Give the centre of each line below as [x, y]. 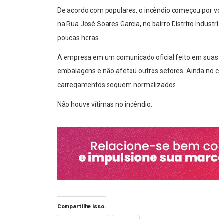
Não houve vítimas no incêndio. [105, 104]
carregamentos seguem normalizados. [117, 85]
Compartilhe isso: [82, 206]
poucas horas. [79, 38]
